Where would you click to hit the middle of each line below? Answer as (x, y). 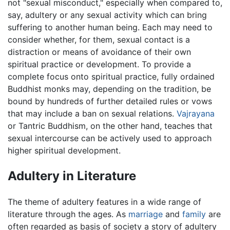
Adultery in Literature (72, 176)
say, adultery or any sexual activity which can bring (107, 15)
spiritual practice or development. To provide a (99, 64)
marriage (146, 214)
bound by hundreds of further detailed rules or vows (110, 101)
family (194, 214)
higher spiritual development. (64, 150)
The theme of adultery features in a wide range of (104, 202)
